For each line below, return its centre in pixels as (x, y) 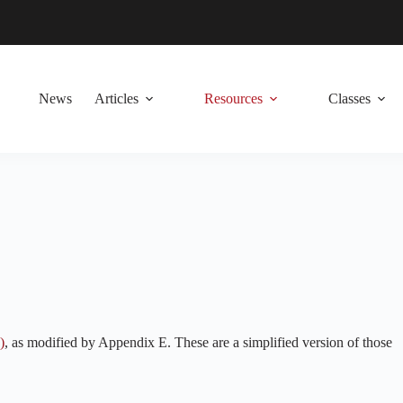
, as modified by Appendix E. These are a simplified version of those (198, 342)
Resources (233, 99)
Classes (349, 99)
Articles (116, 99)
